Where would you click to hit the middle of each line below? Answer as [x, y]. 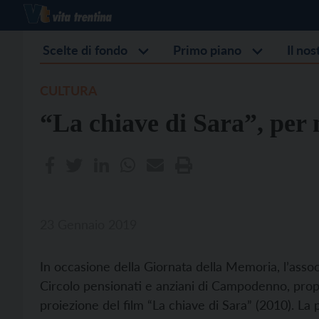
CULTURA [69, 90]
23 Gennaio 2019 [88, 224]
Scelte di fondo [85, 50]
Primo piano [207, 50]
